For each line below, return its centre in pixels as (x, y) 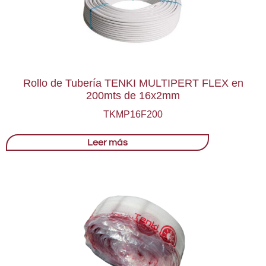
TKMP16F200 (133, 114)
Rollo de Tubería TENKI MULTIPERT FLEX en (133, 83)
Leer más (108, 142)
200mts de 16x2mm (133, 95)
